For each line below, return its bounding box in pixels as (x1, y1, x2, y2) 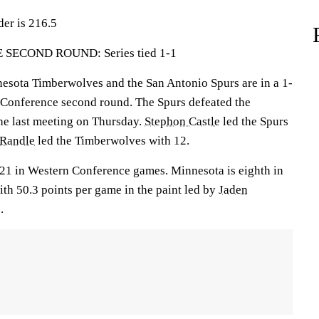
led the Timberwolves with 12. (35, 134, 189, 147)
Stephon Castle (145, 115, 220, 128)
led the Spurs (220, 115, 288, 128)
